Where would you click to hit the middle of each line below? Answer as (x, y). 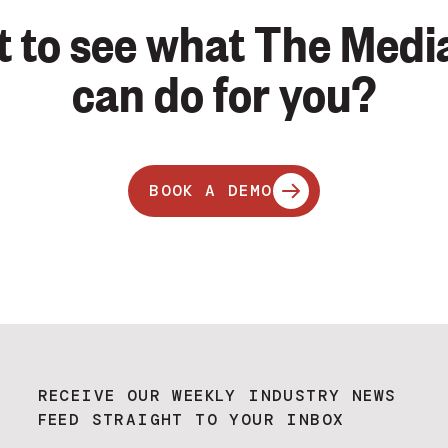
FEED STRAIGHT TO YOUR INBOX (191, 420)
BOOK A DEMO (211, 191)
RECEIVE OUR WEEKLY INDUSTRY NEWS (217, 396)
